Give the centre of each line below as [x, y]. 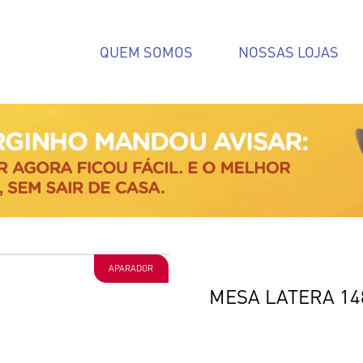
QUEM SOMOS [146, 52]
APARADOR [131, 268]
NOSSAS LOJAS [288, 52]
